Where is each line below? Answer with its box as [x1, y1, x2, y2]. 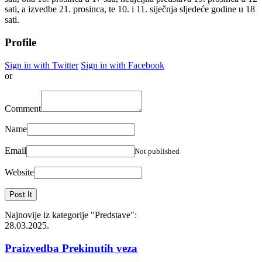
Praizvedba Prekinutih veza [5, 242, 137, 254]
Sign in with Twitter [5, 60, 78, 70]
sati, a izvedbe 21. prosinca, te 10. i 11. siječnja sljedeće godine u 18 [5, 4, 255, 15]
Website [5, 167, 34, 177]
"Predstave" [91, 209, 135, 220]
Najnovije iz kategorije [5, 209, 91, 220]
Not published [135, 146, 180, 156]
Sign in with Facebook [81, 60, 164, 70]
